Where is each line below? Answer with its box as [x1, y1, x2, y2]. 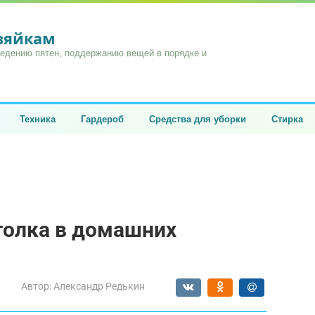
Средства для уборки [149, 114, 246, 124]
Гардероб [81, 114, 124, 124]
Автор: [21, 281, 51, 292]
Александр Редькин [53, 281, 145, 292]
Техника [20, 114, 56, 124]
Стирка [271, 114, 303, 124]
